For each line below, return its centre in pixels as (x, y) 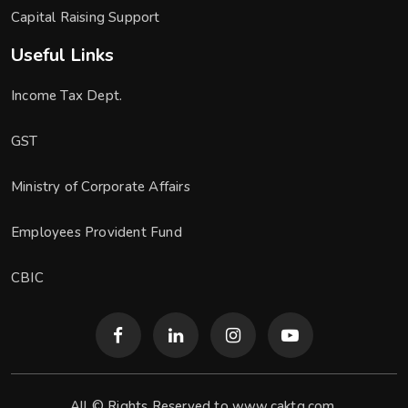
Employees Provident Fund (97, 232)
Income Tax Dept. (67, 96)
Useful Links (62, 55)
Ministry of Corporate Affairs (101, 187)
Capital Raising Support (86, 17)
